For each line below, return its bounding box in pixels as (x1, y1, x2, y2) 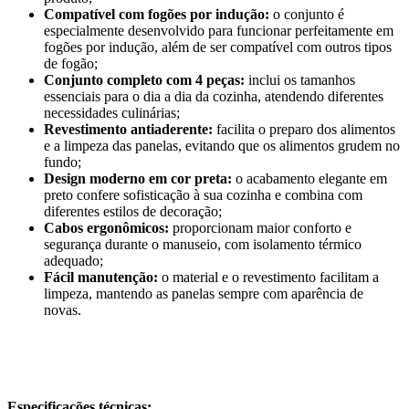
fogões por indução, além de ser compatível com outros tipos (44, 39, 392, 56)
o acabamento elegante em (232, 171, 387, 187)
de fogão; (44, 56, 98, 72)
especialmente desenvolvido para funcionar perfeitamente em (44, 23, 393, 39)
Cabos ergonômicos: (44, 220, 169, 236)
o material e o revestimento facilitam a (158, 269, 379, 286)
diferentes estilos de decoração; (44, 204, 222, 220)
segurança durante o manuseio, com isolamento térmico (44, 236, 362, 253)
